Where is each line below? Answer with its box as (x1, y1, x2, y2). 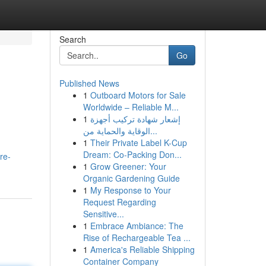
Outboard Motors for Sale (90, 89, 186, 101)
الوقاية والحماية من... (150, 125, 157, 137)
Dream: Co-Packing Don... (83, 148, 182, 160)
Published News (59, 77, 119, 89)
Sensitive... (83, 208, 124, 220)
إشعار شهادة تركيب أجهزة (90, 113, 180, 125)
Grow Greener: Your (90, 160, 166, 172)
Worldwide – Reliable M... (83, 101, 179, 113)
